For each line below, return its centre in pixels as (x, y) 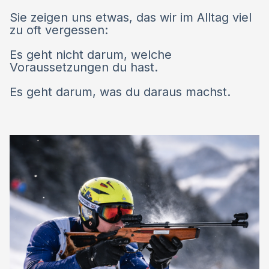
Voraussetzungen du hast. (84, 68)
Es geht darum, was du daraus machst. (120, 92)
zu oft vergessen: (59, 30)
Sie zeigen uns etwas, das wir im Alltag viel (131, 18)
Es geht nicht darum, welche (91, 55)
